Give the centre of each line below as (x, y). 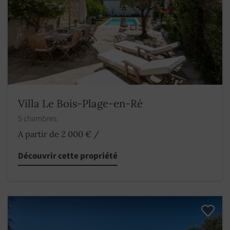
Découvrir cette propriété (68, 156)
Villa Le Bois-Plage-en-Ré (80, 103)
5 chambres (38, 118)
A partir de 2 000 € (55, 134)
